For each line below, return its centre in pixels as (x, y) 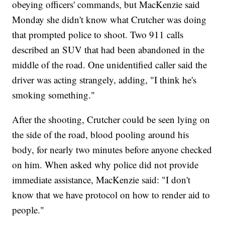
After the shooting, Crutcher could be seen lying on (111, 120)
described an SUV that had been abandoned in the (108, 50)
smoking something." (54, 95)
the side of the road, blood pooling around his (101, 135)
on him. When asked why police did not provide (105, 165)
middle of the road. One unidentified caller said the (110, 65)
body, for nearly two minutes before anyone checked (112, 150)
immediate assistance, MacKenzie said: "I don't (101, 180)
